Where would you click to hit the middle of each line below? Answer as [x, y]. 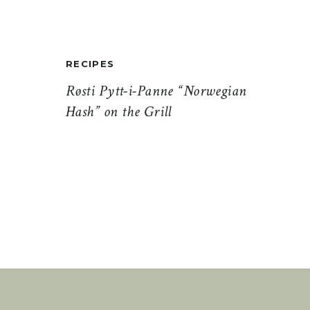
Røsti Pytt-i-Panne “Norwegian [156, 91]
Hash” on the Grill [119, 112]
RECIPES [90, 64]
